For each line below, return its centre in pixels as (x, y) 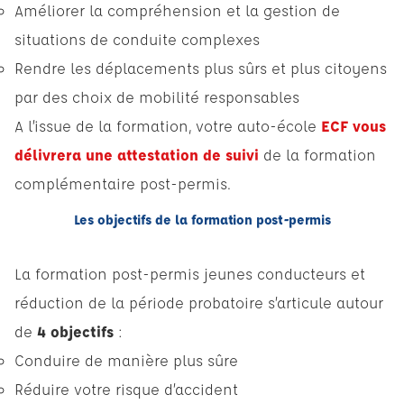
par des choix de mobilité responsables (157, 96)
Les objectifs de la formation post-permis (202, 219)
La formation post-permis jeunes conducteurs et (190, 273)
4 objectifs (73, 331)
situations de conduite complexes (137, 39)
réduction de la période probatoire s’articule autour (199, 302)
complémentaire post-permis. (123, 183)
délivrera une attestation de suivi (137, 154)
